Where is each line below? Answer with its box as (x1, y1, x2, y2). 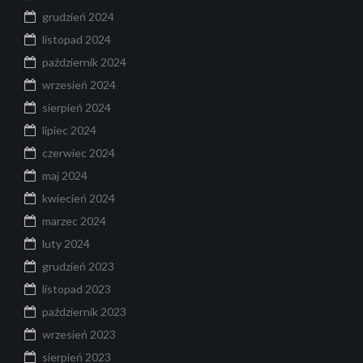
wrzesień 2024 (42, 78, 116, 92)
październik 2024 (42, 55, 126, 70)
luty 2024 (42, 237, 90, 251)
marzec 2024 (42, 214, 106, 228)
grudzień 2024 (42, 10, 114, 24)
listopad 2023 (42, 282, 111, 297)
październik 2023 (42, 305, 126, 319)
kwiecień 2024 (42, 191, 115, 206)
